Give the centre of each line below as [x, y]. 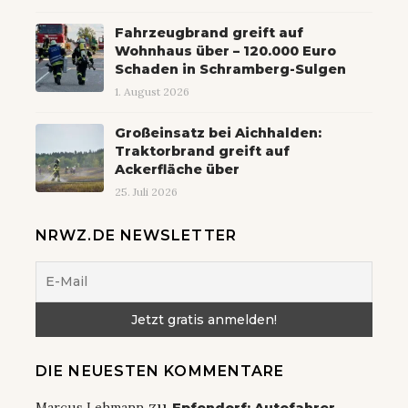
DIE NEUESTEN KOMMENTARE [160, 372]
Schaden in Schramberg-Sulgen [230, 70]
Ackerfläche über [177, 170]
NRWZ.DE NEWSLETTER [136, 236]
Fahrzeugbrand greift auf [209, 33]
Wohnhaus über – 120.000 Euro [225, 51]
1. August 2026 [152, 92]
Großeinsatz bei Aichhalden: [218, 133]
